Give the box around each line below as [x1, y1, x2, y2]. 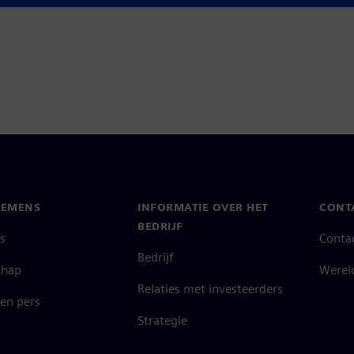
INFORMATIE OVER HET [137, 200, 269, 213]
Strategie [137, 312, 187, 328]
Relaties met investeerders [137, 281, 283, 296]
